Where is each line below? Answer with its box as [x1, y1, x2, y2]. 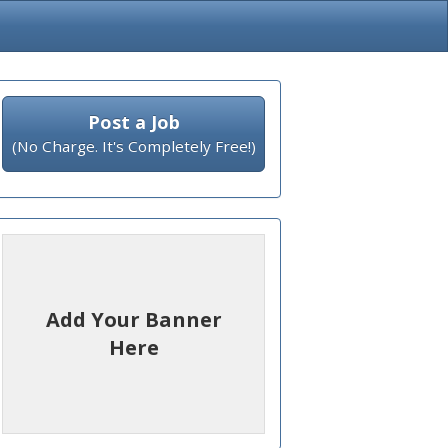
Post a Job [87, 110, 180, 134]
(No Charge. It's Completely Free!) [11, 136, 256, 156]
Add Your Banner [45, 306, 222, 333]
